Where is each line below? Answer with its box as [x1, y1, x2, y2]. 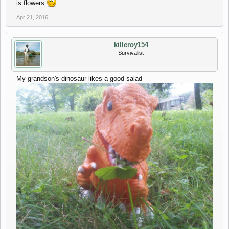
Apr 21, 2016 [16, 14, 48, 20]
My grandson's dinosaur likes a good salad [16, 75, 142, 82]
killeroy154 [113, 41, 148, 49]
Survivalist [118, 50, 144, 56]
